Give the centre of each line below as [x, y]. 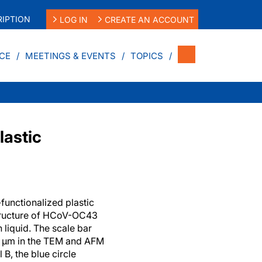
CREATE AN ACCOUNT [150, 19]
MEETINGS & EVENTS [70, 56]
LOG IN [73, 19]
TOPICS [147, 56]
